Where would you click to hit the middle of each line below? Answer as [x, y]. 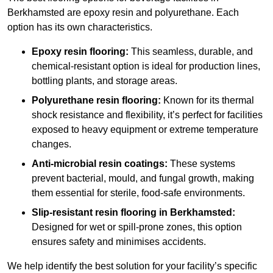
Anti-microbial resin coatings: [101, 164]
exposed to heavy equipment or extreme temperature [145, 130]
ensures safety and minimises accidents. [119, 242]
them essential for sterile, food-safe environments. [138, 193]
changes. [51, 144]
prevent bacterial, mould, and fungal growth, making [143, 179]
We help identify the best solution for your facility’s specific [132, 266]
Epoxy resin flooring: [80, 52]
